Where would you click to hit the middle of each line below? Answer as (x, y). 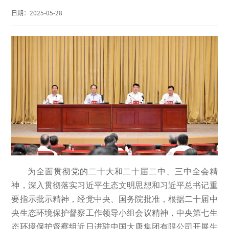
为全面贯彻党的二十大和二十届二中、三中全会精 (123, 171)
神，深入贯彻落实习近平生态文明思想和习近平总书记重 (114, 185)
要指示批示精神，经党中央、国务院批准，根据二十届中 (114, 199)
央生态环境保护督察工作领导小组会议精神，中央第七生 (114, 213)
